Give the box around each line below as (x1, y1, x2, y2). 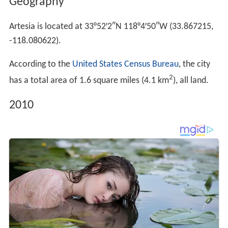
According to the (9, 59, 72, 69)
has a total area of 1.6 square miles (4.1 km (9, 75, 169, 85)
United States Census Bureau (72, 59, 179, 69)
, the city (178, 59, 210, 69)
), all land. (173, 75, 209, 85)
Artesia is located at (9, 21, 84, 32)
